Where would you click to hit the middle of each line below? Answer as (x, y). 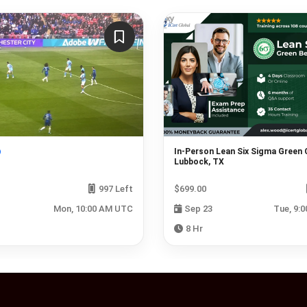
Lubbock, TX (199, 161)
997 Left (115, 188)
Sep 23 (198, 208)
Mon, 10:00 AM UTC (93, 208)
